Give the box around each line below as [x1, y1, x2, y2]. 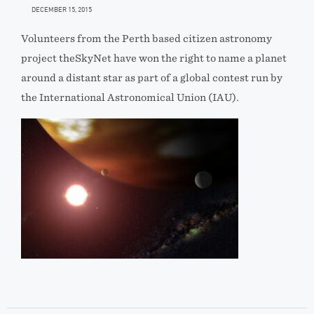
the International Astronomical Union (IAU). [21, 92, 239, 103]
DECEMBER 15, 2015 [32, 5, 92, 13]
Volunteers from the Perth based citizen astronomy [21, 33, 272, 44]
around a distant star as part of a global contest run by [21, 72, 282, 83]
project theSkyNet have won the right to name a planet [21, 53, 287, 64]
